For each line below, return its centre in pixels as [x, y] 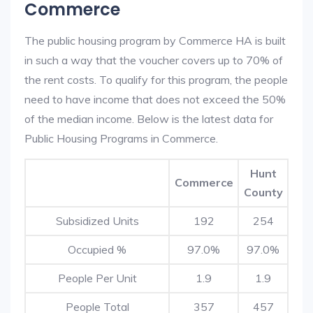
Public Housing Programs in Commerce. [121, 138]
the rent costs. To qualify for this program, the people [156, 80]
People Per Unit [97, 278]
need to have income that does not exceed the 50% [155, 99]
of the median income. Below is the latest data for [149, 119]
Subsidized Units [97, 221]
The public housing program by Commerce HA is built [155, 41]
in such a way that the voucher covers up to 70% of [154, 60]
